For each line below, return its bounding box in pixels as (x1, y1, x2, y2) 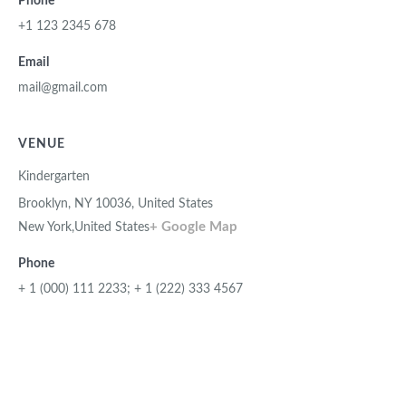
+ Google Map (150, 220, 237, 235)
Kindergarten (18, 170, 90, 184)
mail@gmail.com (18, 82, 108, 95)
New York (18, 221, 72, 235)
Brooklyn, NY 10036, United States (18, 198, 213, 211)
